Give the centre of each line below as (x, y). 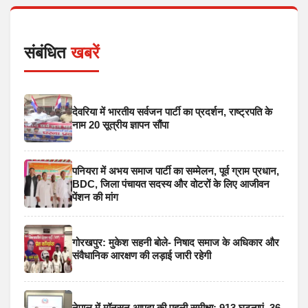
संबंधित (47, 53)
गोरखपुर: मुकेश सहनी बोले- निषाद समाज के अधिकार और (176, 243)
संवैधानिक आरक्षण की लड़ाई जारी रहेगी (142, 256)
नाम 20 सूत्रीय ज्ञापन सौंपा (120, 125)
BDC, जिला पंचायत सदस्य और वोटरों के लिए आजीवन (171, 184)
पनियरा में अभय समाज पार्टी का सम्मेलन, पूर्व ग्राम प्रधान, (176, 170)
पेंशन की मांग (95, 197)
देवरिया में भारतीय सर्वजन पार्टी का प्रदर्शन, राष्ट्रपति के (172, 112)
